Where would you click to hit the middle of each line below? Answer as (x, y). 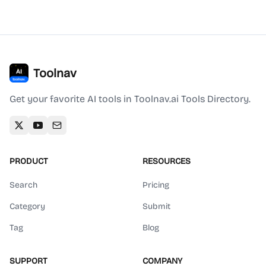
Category (27, 206)
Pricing (156, 185)
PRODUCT (29, 161)
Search (23, 185)
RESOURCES (167, 161)
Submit (156, 206)
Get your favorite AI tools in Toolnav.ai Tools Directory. (130, 99)
